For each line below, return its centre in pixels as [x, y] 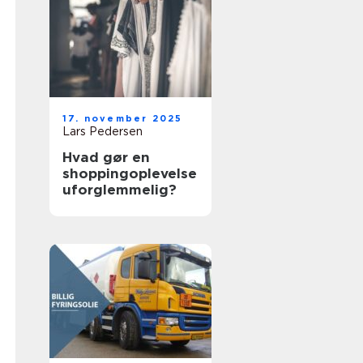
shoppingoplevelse [130, 173]
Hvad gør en [106, 157]
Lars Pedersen [102, 131]
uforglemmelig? [120, 190]
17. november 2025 [123, 118]
